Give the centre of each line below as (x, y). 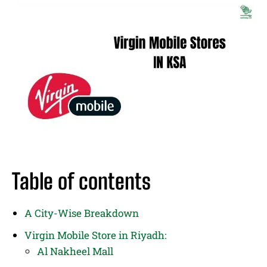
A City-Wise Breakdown (82, 213)
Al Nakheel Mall (75, 251)
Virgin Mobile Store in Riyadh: (95, 235)
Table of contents (81, 181)
